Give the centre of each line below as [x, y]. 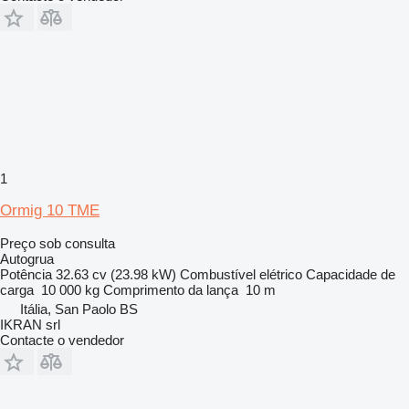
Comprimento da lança [171, 289]
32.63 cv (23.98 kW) [116, 274]
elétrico [281, 274]
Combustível [218, 274]
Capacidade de [351, 274]
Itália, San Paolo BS [79, 309]
